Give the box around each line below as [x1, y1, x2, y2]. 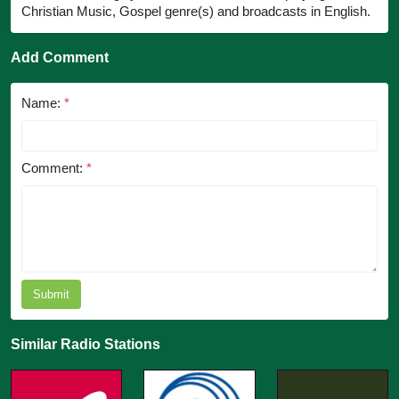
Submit [33, 288, 69, 302]
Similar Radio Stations [11, 337, 160, 353]
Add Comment [11, 50, 109, 66]
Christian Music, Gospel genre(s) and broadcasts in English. [21, 4, 370, 20]
